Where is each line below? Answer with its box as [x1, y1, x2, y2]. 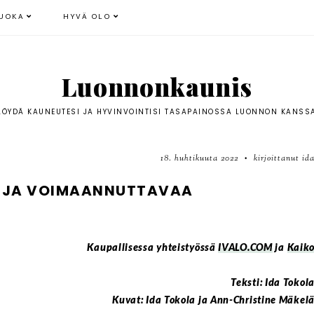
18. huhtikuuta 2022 [161, 152, 241, 165]
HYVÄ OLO [63, 11, 111, 24]
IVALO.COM [218, 241, 273, 253]
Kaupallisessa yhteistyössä [87, 241, 219, 253]
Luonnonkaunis [62, 70, 252, 103]
